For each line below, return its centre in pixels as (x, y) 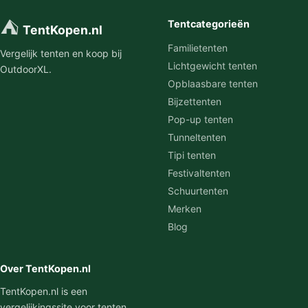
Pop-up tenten (200, 120)
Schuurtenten (198, 191)
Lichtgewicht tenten (212, 66)
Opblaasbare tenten (213, 84)
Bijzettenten (195, 102)
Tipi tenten (192, 155)
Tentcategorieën (209, 24)
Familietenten (198, 48)
